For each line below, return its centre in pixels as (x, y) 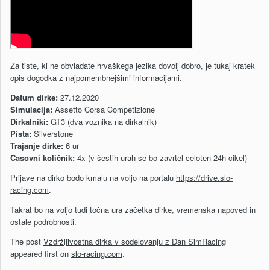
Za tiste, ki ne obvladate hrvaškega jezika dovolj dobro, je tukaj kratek (133, 66)
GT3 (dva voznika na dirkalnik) (104, 122)
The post (27, 242)
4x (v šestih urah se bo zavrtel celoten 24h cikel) (162, 158)
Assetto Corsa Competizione (104, 110)
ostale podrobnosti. (43, 222)
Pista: (22, 134)
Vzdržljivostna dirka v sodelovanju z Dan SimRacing (135, 242)
